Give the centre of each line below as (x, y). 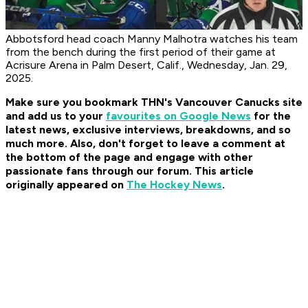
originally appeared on (66, 185)
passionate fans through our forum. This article (130, 171)
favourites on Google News (178, 116)
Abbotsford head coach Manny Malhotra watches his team (152, 39)
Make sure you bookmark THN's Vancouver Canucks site (154, 102)
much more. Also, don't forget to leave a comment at (145, 144)
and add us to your (56, 116)
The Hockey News (174, 185)
